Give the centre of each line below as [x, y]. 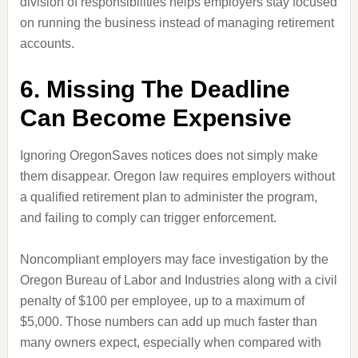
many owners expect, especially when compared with [170, 342]
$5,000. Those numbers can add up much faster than [168, 322]
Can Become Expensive [155, 118]
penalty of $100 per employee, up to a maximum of [162, 301]
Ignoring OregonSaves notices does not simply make [169, 155]
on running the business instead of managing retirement [177, 23]
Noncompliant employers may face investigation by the [174, 259]
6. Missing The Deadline [155, 89]
